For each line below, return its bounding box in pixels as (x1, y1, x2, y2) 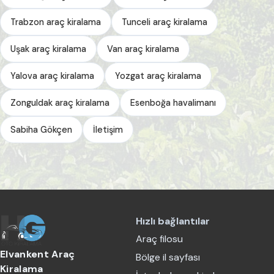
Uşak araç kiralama (10, 43, 86, 54)
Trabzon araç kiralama (10, 16, 101, 28)
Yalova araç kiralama (10, 70, 94, 81)
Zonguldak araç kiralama (10, 97, 109, 108)
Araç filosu (136, 232, 183, 246)
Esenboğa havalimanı (130, 97, 216, 108)
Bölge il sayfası (136, 250, 201, 264)
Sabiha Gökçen (10, 124, 72, 135)
